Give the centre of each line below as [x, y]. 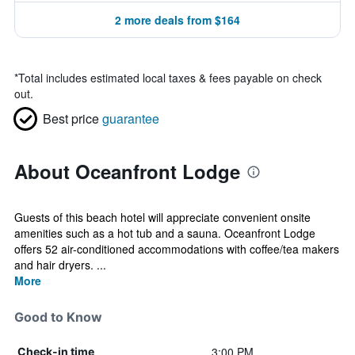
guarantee [131, 118]
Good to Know [58, 317]
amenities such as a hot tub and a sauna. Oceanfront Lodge [165, 233]
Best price [71, 118]
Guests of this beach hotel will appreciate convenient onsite [162, 217]
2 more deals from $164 [177, 20]
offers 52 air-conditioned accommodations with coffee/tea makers [177, 249]
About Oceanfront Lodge [127, 171]
